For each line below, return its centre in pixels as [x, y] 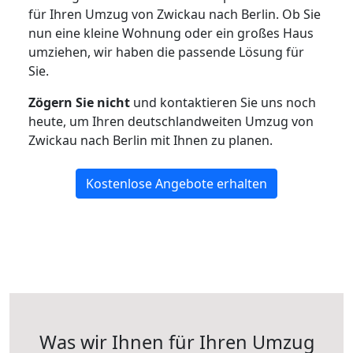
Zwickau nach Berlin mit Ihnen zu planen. [150, 140]
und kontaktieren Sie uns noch [223, 102]
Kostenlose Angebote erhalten [176, 184]
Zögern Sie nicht [79, 102]
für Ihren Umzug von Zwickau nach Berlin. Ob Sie [175, 14]
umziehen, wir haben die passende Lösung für [166, 52]
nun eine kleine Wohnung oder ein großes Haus [171, 33]
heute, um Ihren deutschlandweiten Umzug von [171, 121]
